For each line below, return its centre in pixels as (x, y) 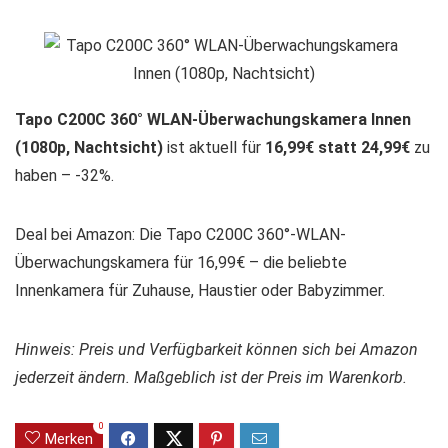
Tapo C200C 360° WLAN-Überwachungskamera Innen (213, 119)
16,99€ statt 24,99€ (337, 147)
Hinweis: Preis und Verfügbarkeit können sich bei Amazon (216, 349)
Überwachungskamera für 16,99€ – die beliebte (181, 262)
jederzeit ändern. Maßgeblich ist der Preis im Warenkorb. (211, 377)
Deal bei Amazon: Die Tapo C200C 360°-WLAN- (180, 234)
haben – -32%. (64, 175)
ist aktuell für (214, 147)
